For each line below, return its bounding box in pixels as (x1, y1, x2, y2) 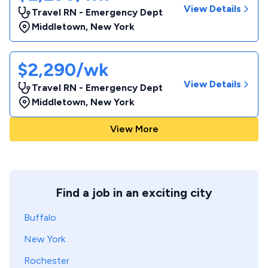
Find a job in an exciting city (56, 185, 212, 200)
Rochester (24, 255, 69, 266)
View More (109, 123, 159, 135)
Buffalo (24, 212, 56, 223)
